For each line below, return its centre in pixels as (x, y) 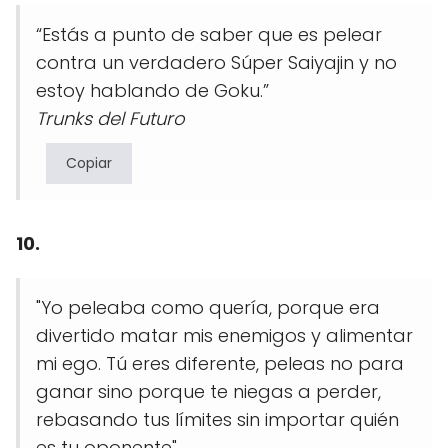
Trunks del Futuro (110, 119)
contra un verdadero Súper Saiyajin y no (216, 63)
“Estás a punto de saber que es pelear (209, 35)
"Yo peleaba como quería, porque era (208, 308)
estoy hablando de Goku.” (152, 91)
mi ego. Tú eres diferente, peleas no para (220, 364)
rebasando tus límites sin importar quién (217, 420)
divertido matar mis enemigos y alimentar (224, 336)
